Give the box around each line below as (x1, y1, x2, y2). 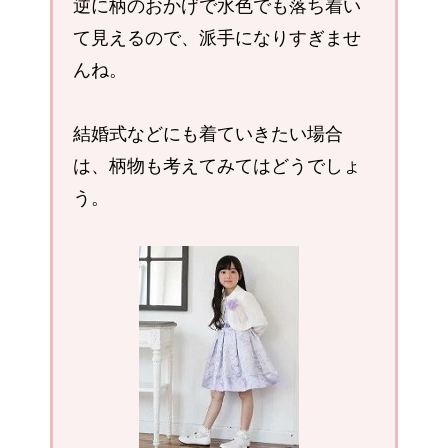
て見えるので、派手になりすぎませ (73, 27, 361, 48)
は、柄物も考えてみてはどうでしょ (73, 155, 361, 176)
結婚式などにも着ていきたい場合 (73, 123, 343, 144)
